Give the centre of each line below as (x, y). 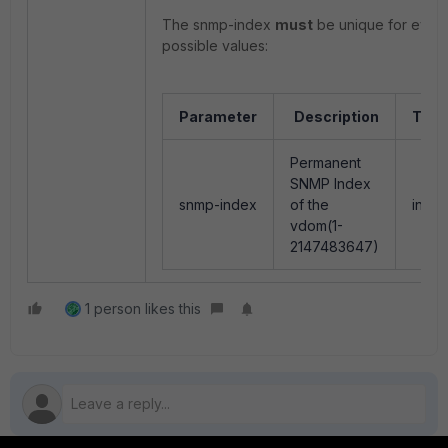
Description (336, 116)
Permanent (325, 162)
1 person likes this (143, 308)
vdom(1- (316, 225)
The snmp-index (218, 24)
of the (309, 204)
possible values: (215, 45)
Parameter (218, 116)
